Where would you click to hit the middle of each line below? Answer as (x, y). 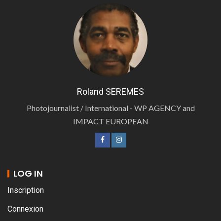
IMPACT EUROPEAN (110, 121)
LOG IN (28, 173)
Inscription (26, 190)
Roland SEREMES (110, 91)
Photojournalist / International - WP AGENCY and (110, 108)
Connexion (25, 209)
